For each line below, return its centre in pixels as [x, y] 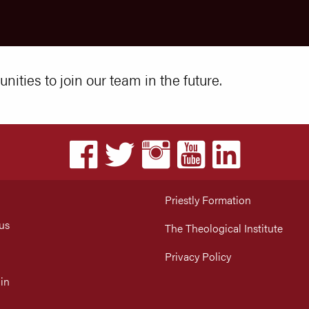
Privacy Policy [198, 257]
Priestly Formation [208, 200]
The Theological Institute [224, 228]
